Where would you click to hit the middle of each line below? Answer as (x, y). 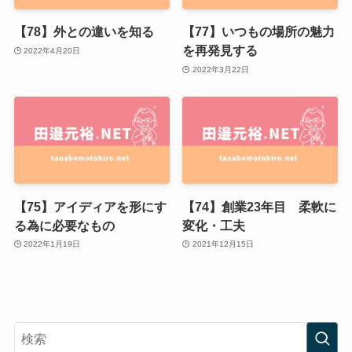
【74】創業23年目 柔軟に (260, 206)
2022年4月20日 (52, 50)
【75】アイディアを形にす (90, 206)
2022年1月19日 (52, 244)
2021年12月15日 (223, 244)
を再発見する (220, 51)
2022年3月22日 (220, 69)
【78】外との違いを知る (84, 32)
